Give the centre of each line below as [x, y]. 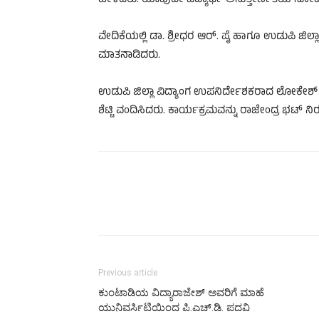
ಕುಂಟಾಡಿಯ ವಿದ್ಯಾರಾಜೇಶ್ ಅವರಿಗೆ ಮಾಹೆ [181, 293]
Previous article [128, 273]
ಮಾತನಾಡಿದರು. [129, 56]
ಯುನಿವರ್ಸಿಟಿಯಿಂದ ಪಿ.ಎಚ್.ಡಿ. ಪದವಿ [174, 308]
